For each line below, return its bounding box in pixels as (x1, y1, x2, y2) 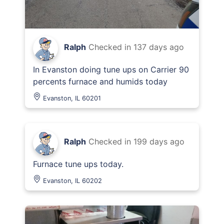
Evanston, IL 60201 (43, 94, 101, 102)
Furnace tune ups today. (33, 159, 123, 169)
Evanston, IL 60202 (43, 177, 102, 184)
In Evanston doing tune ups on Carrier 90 (33, 64, 189, 74)
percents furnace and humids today (33, 76, 167, 86)
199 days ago (133, 136, 184, 146)
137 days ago (133, 42, 184, 52)
